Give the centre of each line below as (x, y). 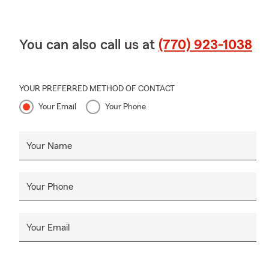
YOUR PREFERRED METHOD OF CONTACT (97, 89)
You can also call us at (89, 45)
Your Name (49, 146)
